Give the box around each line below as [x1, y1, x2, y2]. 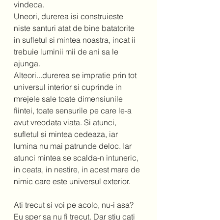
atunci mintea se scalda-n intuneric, [14, 153, 140, 163]
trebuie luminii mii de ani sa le [14, 47, 120, 57]
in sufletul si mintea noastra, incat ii [14, 35, 137, 45]
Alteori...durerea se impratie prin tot [14, 70, 138, 81]
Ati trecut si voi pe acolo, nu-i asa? [14, 200, 136, 210]
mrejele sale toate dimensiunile [14, 94, 125, 104]
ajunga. [14, 58, 44, 69]
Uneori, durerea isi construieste [14, 11, 125, 22]
